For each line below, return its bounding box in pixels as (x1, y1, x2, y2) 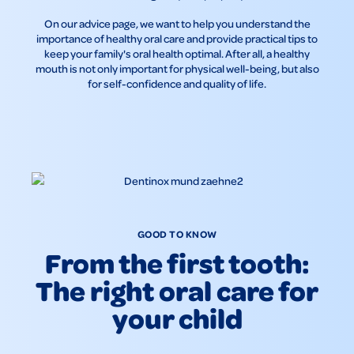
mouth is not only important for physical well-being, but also (35, 61, 319, 75)
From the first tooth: (45, 244, 309, 281)
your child (111, 299, 243, 337)
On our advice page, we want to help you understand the (43, 16, 311, 30)
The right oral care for (36, 272, 318, 309)
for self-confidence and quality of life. (88, 76, 266, 90)
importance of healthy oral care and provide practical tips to (36, 31, 318, 45)
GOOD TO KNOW (137, 228, 217, 241)
